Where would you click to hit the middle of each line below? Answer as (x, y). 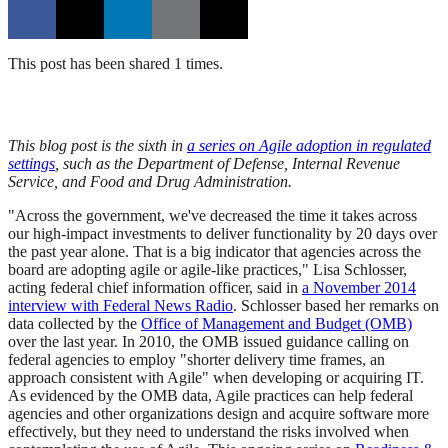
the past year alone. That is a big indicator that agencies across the (214, 252)
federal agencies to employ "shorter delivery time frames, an (196, 360)
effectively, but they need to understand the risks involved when (208, 432)
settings (31, 164)
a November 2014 (359, 288)
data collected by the (74, 324)
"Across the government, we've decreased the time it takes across (212, 216)
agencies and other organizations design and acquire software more (218, 414)
